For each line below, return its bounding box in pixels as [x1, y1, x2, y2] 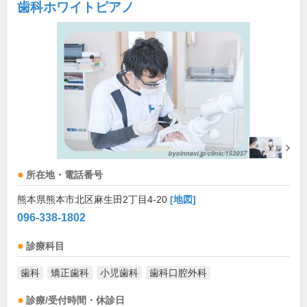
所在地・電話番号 [26, 170, 103, 180]
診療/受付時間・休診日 [26, 295, 125, 306]
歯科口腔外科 [149, 267, 207, 278]
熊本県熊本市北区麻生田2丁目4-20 [17, 194, 170, 205]
